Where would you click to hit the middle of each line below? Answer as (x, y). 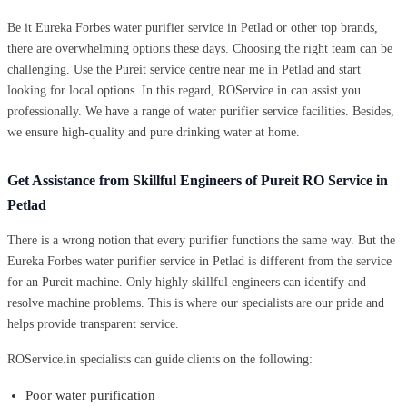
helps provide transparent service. (93, 323)
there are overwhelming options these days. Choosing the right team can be (200, 48)
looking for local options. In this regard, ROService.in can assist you (184, 90)
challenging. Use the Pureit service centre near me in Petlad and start (184, 69)
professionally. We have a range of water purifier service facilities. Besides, (201, 111)
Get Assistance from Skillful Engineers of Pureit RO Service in (198, 180)
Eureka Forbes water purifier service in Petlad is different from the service (199, 261)
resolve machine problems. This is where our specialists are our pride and (196, 303)
